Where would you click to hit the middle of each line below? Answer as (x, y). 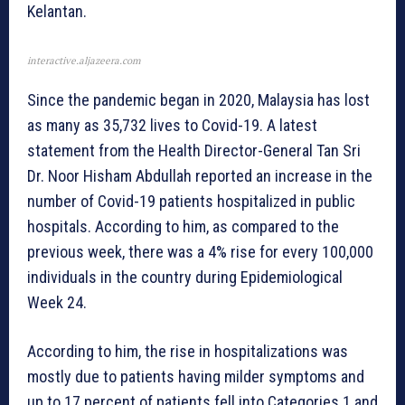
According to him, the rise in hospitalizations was (188, 352)
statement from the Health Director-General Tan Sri (194, 151)
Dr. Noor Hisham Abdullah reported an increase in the (200, 176)
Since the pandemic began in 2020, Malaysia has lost (198, 100)
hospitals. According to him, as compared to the (183, 227)
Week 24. (57, 303)
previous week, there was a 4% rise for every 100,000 (200, 252)
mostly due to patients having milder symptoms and (196, 377)
